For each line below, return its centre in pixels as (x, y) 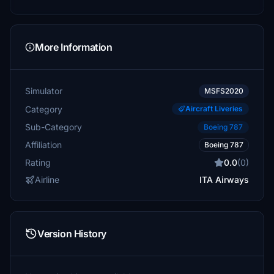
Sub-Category (54, 127)
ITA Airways (224, 180)
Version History (72, 234)
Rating (38, 162)
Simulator (44, 91)
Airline (47, 180)
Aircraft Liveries (214, 109)
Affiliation (43, 145)
